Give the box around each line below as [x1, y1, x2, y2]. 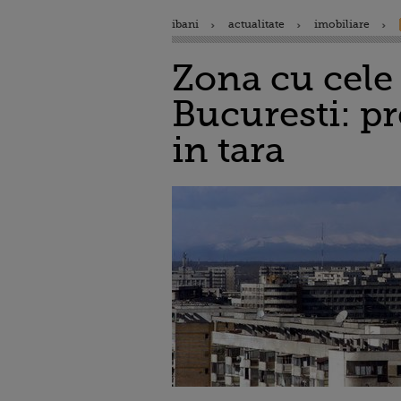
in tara [172, 130, 285, 170]
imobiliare [314, 18, 370, 30]
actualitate [228, 18, 285, 30]
